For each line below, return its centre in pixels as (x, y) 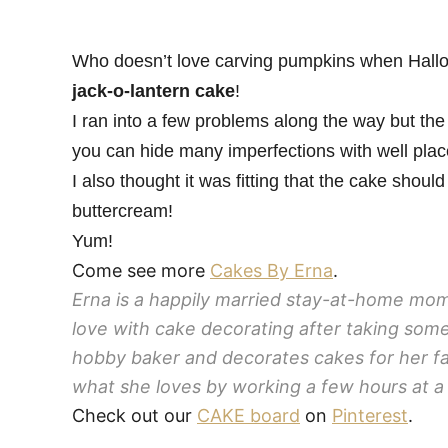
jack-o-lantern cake (153, 91)
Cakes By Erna (271, 270)
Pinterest (370, 415)
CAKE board (248, 415)
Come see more (141, 270)
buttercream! (122, 211)
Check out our (134, 415)
